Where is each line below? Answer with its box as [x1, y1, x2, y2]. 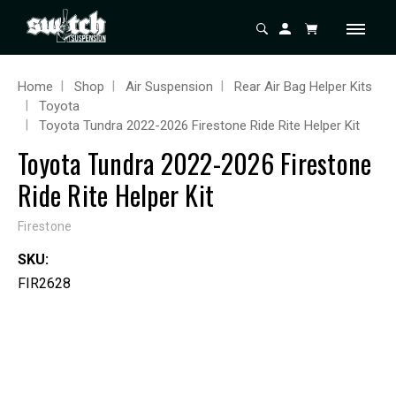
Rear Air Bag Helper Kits [234, 79, 372, 95]
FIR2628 [18, 275, 71, 293]
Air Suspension [126, 79, 213, 95]
